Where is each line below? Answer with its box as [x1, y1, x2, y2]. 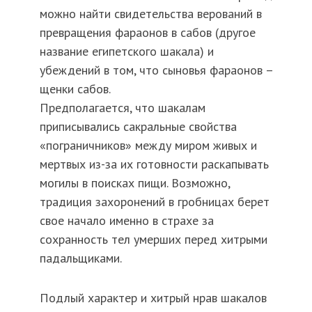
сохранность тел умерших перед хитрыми [39, 231, 267, 248]
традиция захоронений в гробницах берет [39, 194, 270, 210]
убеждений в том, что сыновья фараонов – [39, 62, 273, 79]
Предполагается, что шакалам [39, 100, 205, 116]
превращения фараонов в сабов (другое [39, 24, 256, 41]
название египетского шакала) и [39, 43, 214, 60]
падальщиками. [39, 250, 122, 267]
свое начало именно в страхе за [39, 212, 214, 229]
